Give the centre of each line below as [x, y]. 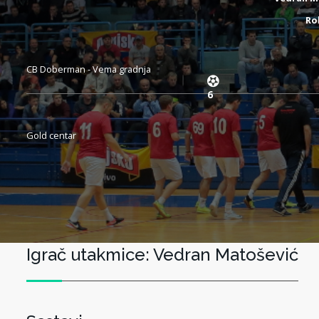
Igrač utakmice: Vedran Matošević [162, 255]
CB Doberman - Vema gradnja [89, 69]
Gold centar [51, 135]
